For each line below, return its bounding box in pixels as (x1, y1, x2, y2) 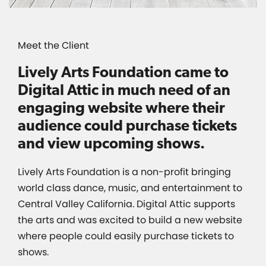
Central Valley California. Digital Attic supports (18, 197, 235, 211)
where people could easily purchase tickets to (18, 229, 234, 243)
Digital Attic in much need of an (18, 80, 230, 99)
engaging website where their (18, 98, 225, 116)
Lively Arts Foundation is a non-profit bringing (18, 164, 231, 179)
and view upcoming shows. (18, 134, 208, 152)
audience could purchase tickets (18, 116, 237, 134)
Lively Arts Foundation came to (18, 62, 229, 81)
